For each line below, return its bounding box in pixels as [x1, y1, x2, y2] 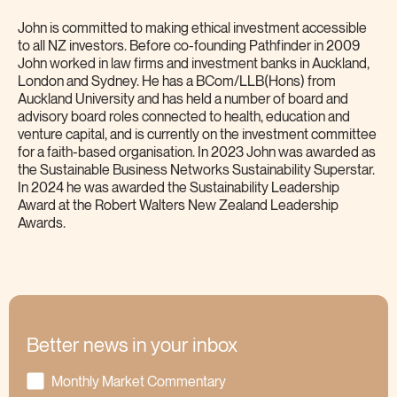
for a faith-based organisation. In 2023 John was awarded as [18, 145, 376, 161]
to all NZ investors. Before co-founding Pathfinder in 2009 [18, 39, 360, 55]
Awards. [18, 216, 66, 232]
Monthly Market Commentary [51, 374, 226, 390]
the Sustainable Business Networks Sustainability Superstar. [18, 163, 375, 179]
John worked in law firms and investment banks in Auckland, [18, 57, 370, 73]
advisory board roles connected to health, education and [18, 110, 350, 126]
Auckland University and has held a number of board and [18, 92, 348, 108]
